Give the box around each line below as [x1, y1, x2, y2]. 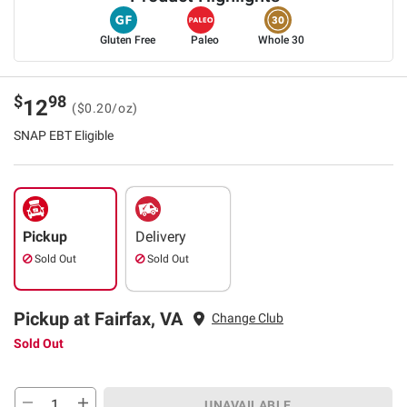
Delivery [135, 227, 186, 245]
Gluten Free [99, 33, 155, 46]
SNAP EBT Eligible [14, 127, 114, 143]
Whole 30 [258, 33, 305, 46]
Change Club [212, 311, 283, 326]
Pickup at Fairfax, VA [14, 307, 183, 330]
